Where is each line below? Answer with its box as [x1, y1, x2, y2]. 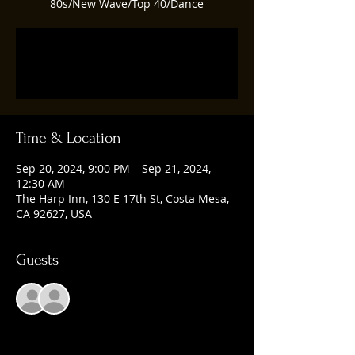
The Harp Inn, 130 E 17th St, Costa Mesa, [16, 191, 229, 206]
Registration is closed [71, 47, 182, 61]
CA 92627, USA [16, 206, 92, 221]
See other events [82, 66, 171, 80]
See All [79, 291, 115, 307]
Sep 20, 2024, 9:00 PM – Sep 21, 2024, [16, 161, 211, 176]
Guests [16, 251, 59, 269]
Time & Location [16, 129, 121, 147]
